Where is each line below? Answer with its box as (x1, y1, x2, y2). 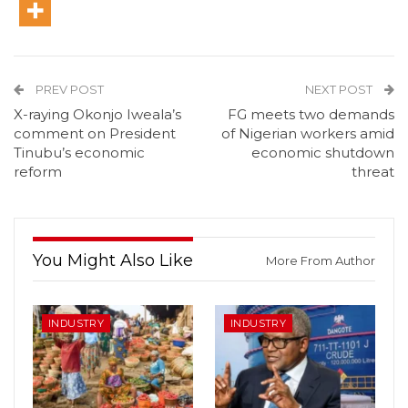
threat (352, 162, 394, 180)
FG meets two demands (228, 105, 394, 123)
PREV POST (33, 81, 104, 97)
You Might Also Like (33, 250, 193, 270)
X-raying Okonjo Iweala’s (14, 105, 181, 123)
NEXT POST (305, 81, 375, 97)
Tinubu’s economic (14, 143, 145, 161)
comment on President (14, 124, 176, 142)
